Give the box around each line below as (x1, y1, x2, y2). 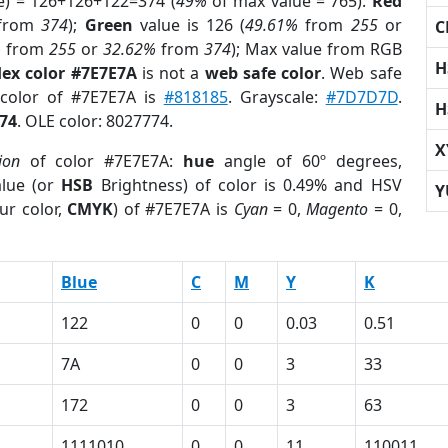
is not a (136, 62, 205, 84)
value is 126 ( (132, 14, 246, 36)
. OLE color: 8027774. (17, 110, 173, 132)
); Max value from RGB (230, 38, 402, 60)
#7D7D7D (325, 86, 398, 108)
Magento (306, 198, 369, 220)
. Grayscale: (227, 86, 326, 108)
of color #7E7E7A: (19, 150, 184, 172)
